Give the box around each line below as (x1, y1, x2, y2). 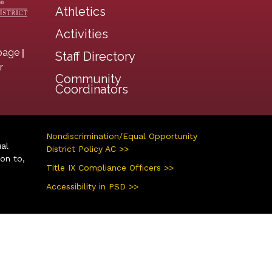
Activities (55, 27, 108, 41)
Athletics (55, 4, 106, 19)
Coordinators (55, 82, 128, 97)
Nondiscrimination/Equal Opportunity (46, 131, 197, 141)
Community (55, 72, 121, 86)
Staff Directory (55, 49, 135, 64)
